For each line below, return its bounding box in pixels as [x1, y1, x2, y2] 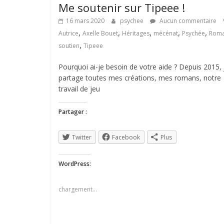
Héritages [122, 28, 149, 37]
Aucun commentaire [158, 16, 216, 25]
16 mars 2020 [66, 16, 104, 25]
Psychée [182, 28, 205, 37]
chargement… [58, 184, 97, 193]
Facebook [112, 132, 140, 141]
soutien [58, 41, 79, 50]
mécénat [153, 28, 178, 37]
